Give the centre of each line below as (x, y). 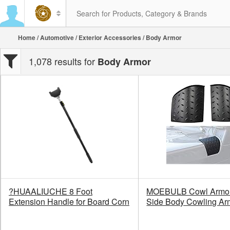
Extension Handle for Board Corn (69, 202)
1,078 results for (62, 61)
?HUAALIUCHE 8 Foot (51, 191)
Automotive (57, 37)
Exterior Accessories (110, 37)
